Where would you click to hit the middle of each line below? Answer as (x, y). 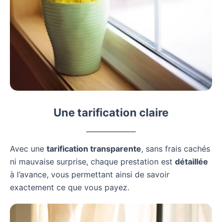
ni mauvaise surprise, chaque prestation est (92, 161)
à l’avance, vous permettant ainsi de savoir (90, 174)
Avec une (28, 148)
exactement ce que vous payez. (70, 187)
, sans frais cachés (176, 148)
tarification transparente (94, 148)
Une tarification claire (111, 112)
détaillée (192, 161)
